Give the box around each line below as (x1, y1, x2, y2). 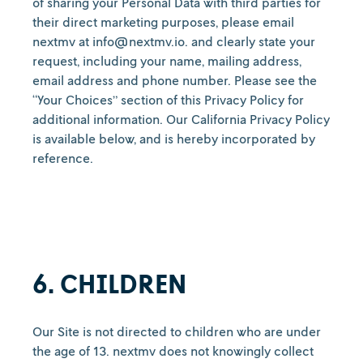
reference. (32, 150, 93, 166)
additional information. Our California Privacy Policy (32, 111, 330, 127)
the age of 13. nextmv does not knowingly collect (32, 343, 314, 359)
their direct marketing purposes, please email (32, 14, 294, 30)
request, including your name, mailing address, (32, 53, 301, 69)
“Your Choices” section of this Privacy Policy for (32, 92, 304, 108)
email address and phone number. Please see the (32, 72, 317, 88)
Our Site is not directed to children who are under (32, 323, 321, 340)
